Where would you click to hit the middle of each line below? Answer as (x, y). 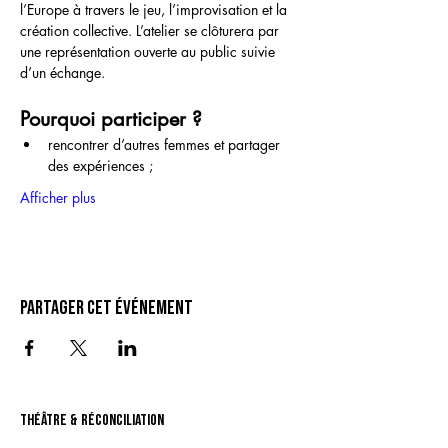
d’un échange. (62, 72)
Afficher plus (58, 197)
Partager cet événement (106, 308)
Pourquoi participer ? (111, 119)
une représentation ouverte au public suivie (149, 51)
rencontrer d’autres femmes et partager (166, 144)
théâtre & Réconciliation (92, 420)
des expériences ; (100, 165)
